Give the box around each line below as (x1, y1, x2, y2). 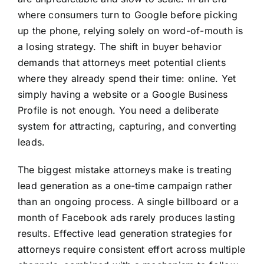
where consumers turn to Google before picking (17, 9, 237, 21)
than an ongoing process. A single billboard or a (17, 196, 239, 208)
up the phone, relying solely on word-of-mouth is (17, 25, 243, 37)
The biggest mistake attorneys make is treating (17, 164, 232, 176)
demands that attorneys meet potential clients (17, 57, 226, 69)
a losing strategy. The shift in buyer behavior (17, 41, 222, 53)
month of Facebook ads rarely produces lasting (17, 212, 235, 224)
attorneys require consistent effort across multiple (17, 243, 246, 256)
